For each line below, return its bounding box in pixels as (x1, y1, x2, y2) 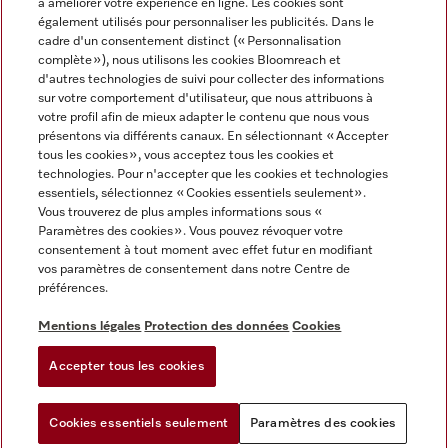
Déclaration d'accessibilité (16, 290, 179, 305)
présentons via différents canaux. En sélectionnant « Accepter (38, 130, 389, 143)
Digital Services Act (16, 318, 137, 333)
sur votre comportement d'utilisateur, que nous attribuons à (38, 92, 374, 105)
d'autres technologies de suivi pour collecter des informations (38, 73, 385, 86)
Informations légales (16, 178, 142, 193)
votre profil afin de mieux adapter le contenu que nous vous (38, 111, 370, 124)
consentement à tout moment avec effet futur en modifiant (38, 244, 374, 257)
